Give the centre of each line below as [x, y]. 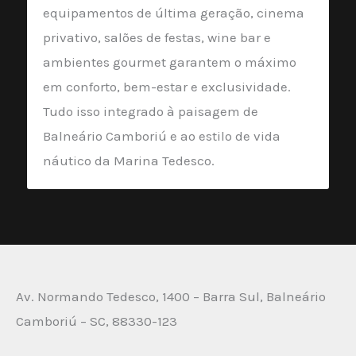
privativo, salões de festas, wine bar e [157, 37]
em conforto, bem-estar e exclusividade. [167, 86]
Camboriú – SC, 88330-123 [97, 321]
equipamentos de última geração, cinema [174, 12]
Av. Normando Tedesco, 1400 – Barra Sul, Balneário [171, 296]
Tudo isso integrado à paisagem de [151, 111]
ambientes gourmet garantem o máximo [170, 62]
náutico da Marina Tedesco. [129, 160]
